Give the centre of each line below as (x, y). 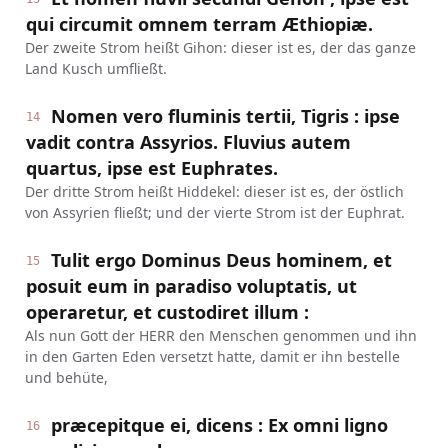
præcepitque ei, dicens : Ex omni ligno (220, 425)
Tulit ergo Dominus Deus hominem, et (222, 260)
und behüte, (66, 377)
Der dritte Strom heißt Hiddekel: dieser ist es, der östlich (214, 191)
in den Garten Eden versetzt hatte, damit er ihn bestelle (212, 356)
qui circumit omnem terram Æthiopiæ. (199, 24)
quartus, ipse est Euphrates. (151, 168)
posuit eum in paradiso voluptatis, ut (191, 286)
